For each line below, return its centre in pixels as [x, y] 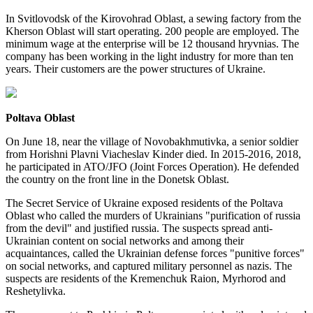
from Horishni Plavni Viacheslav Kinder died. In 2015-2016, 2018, [153, 154]
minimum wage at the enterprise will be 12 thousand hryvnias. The [152, 44]
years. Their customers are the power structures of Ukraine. [137, 69]
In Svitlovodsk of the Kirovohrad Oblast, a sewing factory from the [153, 19]
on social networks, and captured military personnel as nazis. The [149, 266]
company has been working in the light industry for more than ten [150, 56]
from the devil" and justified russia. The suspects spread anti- [139, 228]
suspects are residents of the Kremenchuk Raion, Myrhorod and [146, 278]
